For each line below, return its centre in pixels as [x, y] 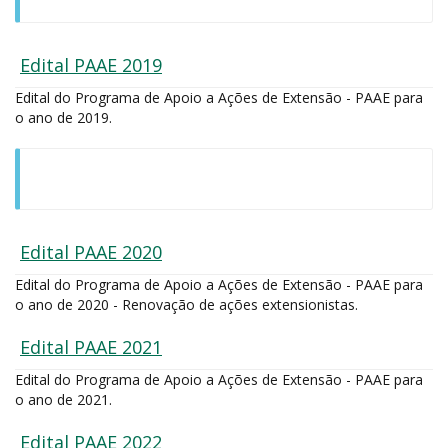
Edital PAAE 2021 [91, 347]
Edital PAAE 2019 [91, 65]
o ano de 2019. [63, 117]
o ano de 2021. [63, 399]
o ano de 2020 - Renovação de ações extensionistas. [186, 304]
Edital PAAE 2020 [91, 252]
